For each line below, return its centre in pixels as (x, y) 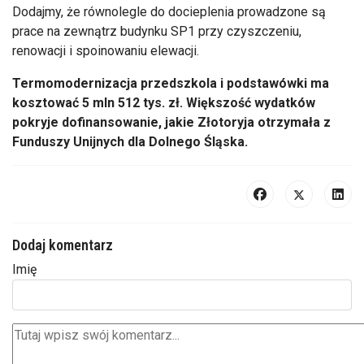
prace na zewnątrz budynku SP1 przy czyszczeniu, (157, 32)
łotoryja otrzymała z (269, 123)
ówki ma (304, 84)
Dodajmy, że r (50, 12)
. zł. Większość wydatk (230, 103)
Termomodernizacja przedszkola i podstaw (145, 84)
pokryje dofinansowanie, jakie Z (109, 123)
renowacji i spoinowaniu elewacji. (106, 51)
